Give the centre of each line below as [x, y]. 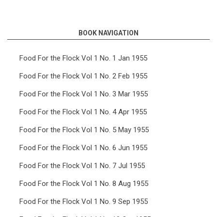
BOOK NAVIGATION [108, 33]
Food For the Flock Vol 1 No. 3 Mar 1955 [84, 94]
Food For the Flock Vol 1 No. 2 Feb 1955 [83, 76]
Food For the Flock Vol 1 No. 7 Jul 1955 [82, 166]
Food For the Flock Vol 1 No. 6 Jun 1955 [83, 148]
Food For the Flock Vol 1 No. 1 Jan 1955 [83, 58]
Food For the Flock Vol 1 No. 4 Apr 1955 [83, 112]
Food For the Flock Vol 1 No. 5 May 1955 [84, 130]
